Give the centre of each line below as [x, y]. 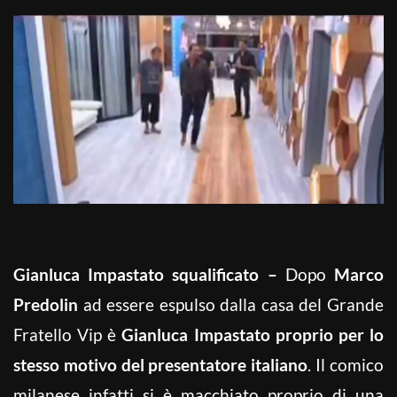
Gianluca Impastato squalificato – [149, 274]
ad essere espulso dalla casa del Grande [231, 304]
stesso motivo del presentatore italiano [161, 364]
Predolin [46, 304]
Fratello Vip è [68, 334]
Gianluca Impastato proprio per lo [253, 334]
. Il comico [346, 364]
